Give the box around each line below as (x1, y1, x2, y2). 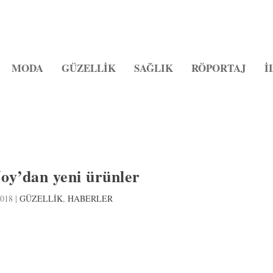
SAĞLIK (133, 60, 173, 76)
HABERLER (67, 192, 113, 204)
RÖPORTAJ (191, 60, 246, 76)
